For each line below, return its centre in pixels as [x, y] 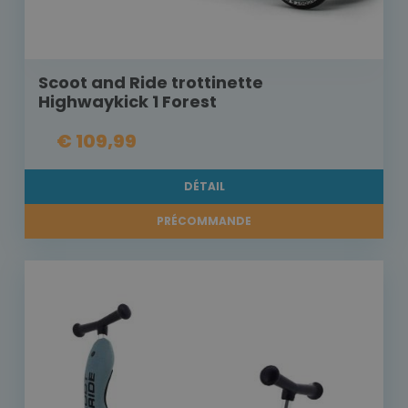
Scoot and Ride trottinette [151, 83]
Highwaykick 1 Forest [127, 102]
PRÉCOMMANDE [204, 221]
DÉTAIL [204, 187]
